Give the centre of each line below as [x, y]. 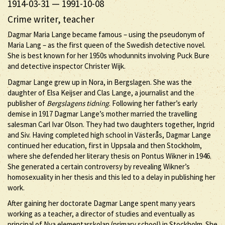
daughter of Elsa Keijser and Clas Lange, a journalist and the [101, 92]
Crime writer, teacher [51, 19]
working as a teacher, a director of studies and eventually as [101, 214]
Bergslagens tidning [78, 103]
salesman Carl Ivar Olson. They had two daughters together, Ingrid [111, 124]
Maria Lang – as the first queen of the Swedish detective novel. [106, 45]
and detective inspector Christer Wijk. [67, 66]
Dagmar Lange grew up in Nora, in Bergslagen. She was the [100, 82]
